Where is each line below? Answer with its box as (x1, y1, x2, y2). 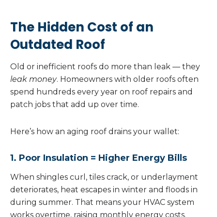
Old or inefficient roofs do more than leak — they (10, 62, 200, 72)
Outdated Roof (10, 36, 105, 54)
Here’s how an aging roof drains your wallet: (10, 127, 179, 137)
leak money (10, 75, 57, 84)
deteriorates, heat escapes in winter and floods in (10, 185, 198, 195)
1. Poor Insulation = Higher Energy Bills (10, 153, 187, 164)
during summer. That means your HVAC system (10, 198, 194, 207)
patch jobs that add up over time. (10, 100, 139, 109)
